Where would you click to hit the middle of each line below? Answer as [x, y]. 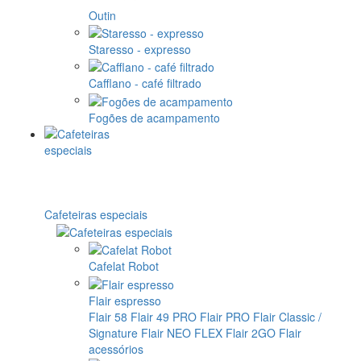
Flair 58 [108, 316]
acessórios [116, 349]
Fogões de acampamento [154, 117]
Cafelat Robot [124, 266]
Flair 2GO [251, 332]
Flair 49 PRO [164, 316]
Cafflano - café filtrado [145, 83]
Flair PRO [225, 316]
